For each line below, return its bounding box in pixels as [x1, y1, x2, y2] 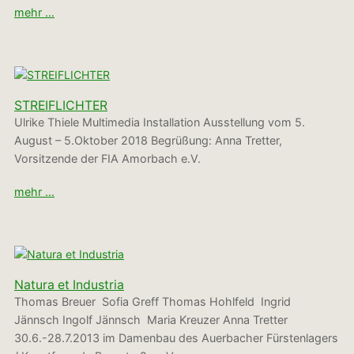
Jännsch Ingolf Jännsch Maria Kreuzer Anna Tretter [14, 313, 291, 327]
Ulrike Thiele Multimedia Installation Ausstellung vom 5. [14, 115, 305, 130]
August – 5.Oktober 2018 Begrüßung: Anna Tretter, [14, 134, 282, 148]
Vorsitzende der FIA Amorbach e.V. [14, 152, 201, 166]
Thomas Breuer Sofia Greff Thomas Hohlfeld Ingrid [14, 295, 291, 309]
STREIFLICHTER [14, 98, 107, 114]
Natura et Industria [14, 277, 124, 293]
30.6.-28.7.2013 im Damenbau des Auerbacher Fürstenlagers [14, 331, 338, 345]
